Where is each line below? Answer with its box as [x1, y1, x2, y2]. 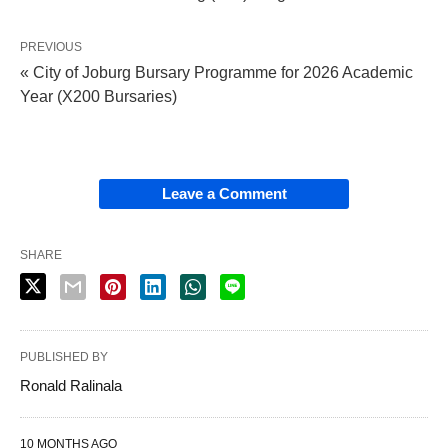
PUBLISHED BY [20, 350, 108, 365]
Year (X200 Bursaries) [20, 88, 177, 106]
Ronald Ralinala [20, 377, 122, 395]
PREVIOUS [20, 40, 82, 55]
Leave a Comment [161, 185, 287, 203]
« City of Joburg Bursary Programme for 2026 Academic [20, 64, 413, 82]
